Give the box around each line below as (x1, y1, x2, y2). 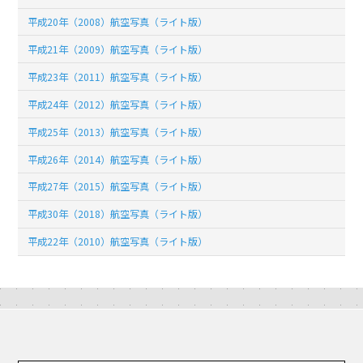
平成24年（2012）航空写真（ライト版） (28, 96, 208, 111)
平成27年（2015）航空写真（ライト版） (28, 179, 208, 194)
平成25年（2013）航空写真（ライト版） (28, 124, 208, 139)
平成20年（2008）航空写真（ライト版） (28, 15, 208, 29)
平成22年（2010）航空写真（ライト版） (28, 234, 208, 249)
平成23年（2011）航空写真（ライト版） (28, 69, 208, 83)
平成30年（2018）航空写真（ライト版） (28, 207, 208, 221)
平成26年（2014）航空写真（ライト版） (28, 152, 208, 166)
